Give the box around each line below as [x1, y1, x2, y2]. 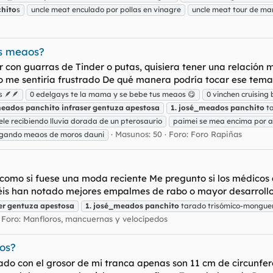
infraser [62, 103, 91, 113]
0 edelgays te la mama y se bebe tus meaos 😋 [30, 90, 196, 99]
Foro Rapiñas [191, 129, 242, 140]
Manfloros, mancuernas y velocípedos [23, 214, 168, 224]
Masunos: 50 [115, 129, 162, 140]
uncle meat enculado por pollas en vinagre [31, 5, 181, 15]
